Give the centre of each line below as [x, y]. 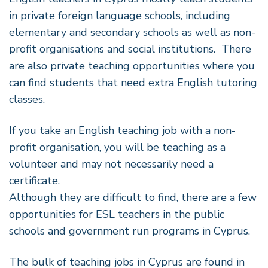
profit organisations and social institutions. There [130, 49]
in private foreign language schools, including [120, 15]
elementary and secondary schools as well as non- [132, 32]
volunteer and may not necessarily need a [111, 164]
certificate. [34, 180]
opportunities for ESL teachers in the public [117, 214]
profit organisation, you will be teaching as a [117, 147]
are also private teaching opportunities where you [132, 66]
